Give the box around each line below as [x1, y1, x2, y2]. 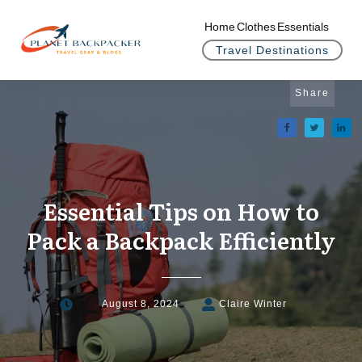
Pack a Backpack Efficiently [27, 223, 335, 257]
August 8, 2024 [102, 298, 180, 310]
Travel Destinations [216, 44, 329, 57]
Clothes [236, 20, 276, 33]
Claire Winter [218, 298, 287, 310]
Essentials [276, 20, 329, 33]
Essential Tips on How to [43, 194, 319, 228]
